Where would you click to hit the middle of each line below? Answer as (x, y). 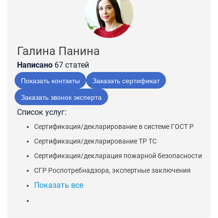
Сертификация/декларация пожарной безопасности (118, 156)
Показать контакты (50, 80)
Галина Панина (58, 51)
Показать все (59, 185)
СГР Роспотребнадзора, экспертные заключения (112, 170)
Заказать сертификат (126, 80)
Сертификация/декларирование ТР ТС (95, 141)
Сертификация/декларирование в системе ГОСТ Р (114, 127)
